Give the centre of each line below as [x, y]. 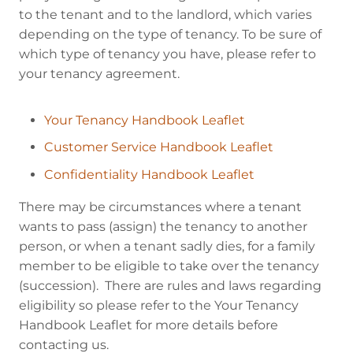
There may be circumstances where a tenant [160, 206]
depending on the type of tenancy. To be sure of [170, 34]
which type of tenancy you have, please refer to [167, 54]
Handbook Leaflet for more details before [149, 325]
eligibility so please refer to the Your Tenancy [159, 305]
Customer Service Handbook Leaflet [159, 147]
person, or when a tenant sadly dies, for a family [167, 246]
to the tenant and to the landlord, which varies [165, 14]
